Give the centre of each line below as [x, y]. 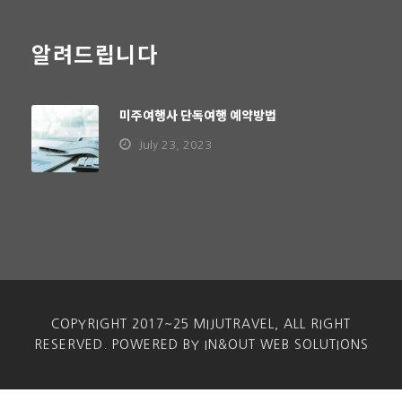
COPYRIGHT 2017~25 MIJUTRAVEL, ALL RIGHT [201, 324]
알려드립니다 [95, 53]
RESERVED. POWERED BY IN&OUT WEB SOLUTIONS [201, 345]
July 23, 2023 [175, 145]
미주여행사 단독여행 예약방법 [198, 115]
